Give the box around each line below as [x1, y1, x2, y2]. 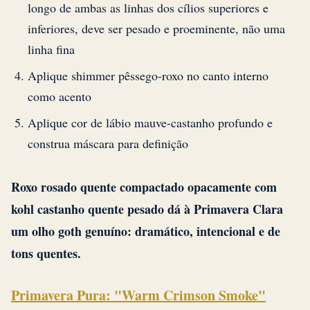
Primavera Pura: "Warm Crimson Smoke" [11, 284, 266, 305]
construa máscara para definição [28, 134, 188, 152]
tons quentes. [11, 244, 81, 262]
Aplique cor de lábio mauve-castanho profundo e [28, 113, 273, 131]
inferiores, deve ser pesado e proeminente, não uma [28, 19, 285, 37]
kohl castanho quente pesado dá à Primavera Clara [11, 199, 283, 218]
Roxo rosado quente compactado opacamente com [11, 177, 277, 196]
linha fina [28, 40, 75, 57]
